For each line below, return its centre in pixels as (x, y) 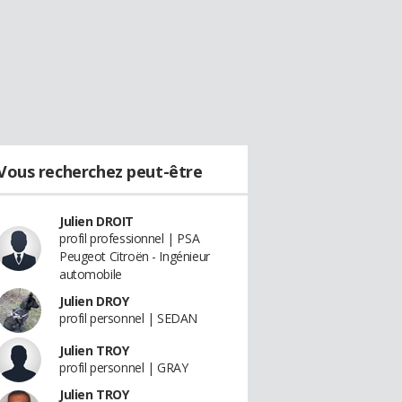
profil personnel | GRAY (124, 367)
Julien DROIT (96, 221)
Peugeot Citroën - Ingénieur (135, 256)
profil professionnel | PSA (130, 238)
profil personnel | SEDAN (128, 318)
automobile (91, 274)
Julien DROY (94, 301)
